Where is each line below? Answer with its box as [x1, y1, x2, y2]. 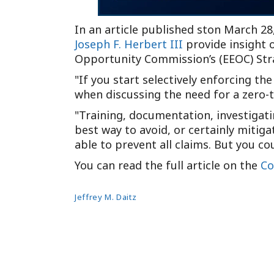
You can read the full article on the [75, 158, 261, 172]
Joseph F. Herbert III [75, 37, 183, 51]
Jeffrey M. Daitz [75, 191, 137, 202]
